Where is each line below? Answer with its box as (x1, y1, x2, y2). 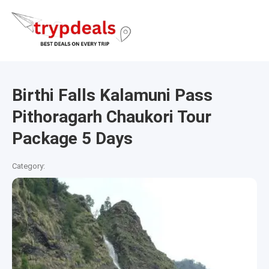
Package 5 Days (12, 128, 133, 149)
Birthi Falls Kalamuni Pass (12, 85, 213, 106)
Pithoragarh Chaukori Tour (12, 107, 211, 127)
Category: (12, 161, 45, 171)
